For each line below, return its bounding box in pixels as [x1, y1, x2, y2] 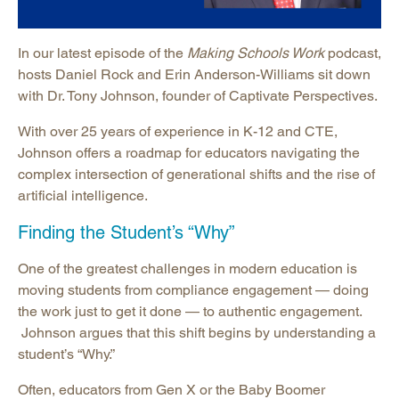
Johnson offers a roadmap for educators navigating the [18, 144, 360, 162]
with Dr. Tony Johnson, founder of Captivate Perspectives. [18, 87, 378, 105]
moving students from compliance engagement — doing [18, 281, 369, 299]
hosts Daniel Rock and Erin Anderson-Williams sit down [18, 66, 370, 84]
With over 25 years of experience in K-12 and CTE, [18, 123, 338, 141]
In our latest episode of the [18, 45, 187, 62]
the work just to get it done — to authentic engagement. [18, 303, 362, 321]
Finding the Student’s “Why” [18, 222, 235, 244]
